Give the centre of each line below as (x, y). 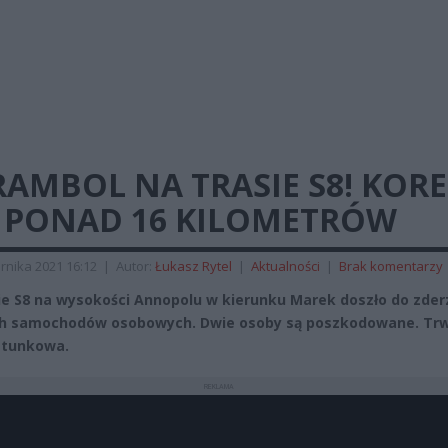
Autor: (135, 266)
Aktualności (285, 266)
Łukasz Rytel (193, 266)
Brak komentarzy (391, 266)
